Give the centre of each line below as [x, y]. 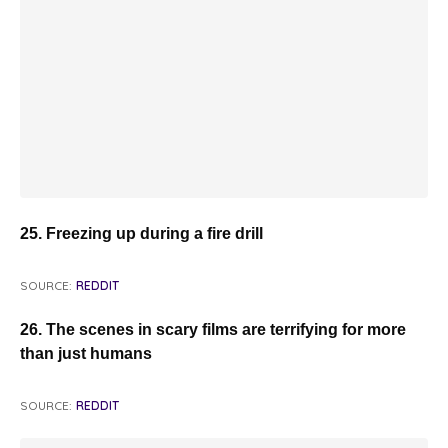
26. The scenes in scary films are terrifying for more [213, 329]
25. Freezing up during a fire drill [141, 233]
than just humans [86, 353]
